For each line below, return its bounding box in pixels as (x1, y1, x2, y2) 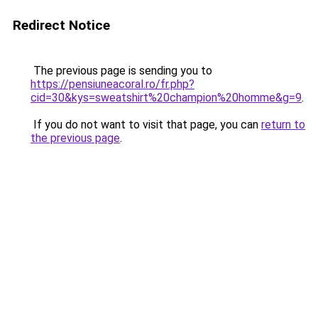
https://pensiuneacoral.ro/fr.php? (31, 77, 194, 91)
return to (261, 118, 305, 131)
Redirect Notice (13, 17, 110, 33)
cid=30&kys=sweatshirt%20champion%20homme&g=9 (31, 91, 302, 104)
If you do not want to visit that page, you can (31, 118, 261, 131)
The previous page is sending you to (31, 64, 212, 77)
